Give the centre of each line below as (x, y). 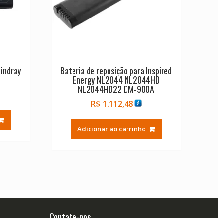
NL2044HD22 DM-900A (116, 89)
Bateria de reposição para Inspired (116, 71)
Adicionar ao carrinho (112, 129)
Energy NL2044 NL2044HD (116, 80)
